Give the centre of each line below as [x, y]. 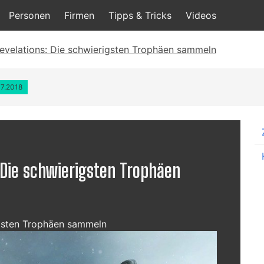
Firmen [79, 15]
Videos [201, 15]
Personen [29, 15]
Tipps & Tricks [140, 15]
